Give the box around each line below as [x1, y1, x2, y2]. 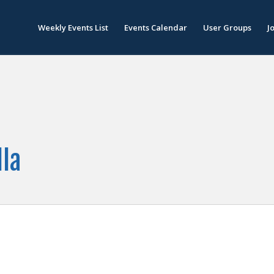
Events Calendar [124, 22, 187, 33]
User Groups [203, 22, 251, 33]
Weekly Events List [38, 22, 108, 33]
